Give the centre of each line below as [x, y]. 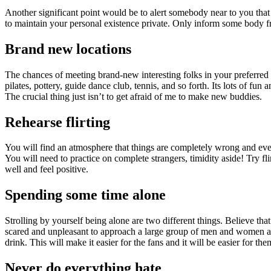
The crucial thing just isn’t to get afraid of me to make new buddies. [133, 96]
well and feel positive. [47, 169]
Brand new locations [68, 49]
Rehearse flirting [57, 122]
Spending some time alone [85, 195]
